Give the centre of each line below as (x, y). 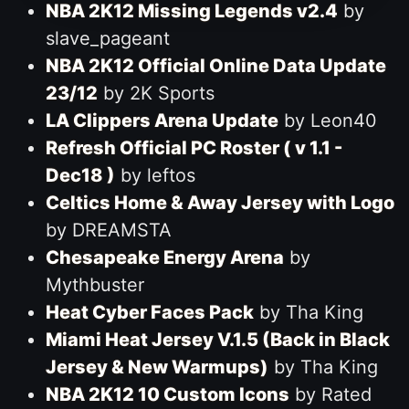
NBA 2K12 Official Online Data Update (215, 65)
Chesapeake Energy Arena (164, 257)
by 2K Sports (156, 93)
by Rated (330, 394)
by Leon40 (327, 120)
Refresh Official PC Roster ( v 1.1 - (194, 147)
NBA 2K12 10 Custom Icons (167, 394)
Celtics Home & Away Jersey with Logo (220, 202)
